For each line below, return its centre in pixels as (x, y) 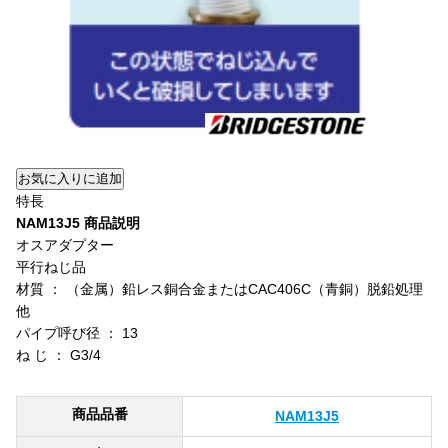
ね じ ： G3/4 (58, 355)
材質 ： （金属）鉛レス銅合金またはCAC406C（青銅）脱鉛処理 (219, 289)
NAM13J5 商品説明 (78, 223)
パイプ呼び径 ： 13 (77, 333)
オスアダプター (65, 245)
